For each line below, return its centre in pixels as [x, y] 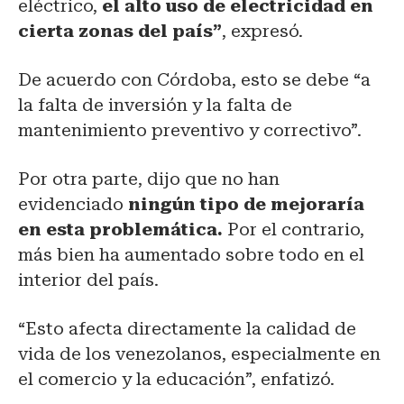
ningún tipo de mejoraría [246, 204]
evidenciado [73, 204]
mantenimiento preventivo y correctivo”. [190, 130]
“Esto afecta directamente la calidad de [187, 328]
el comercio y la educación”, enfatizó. [176, 379]
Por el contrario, [294, 229]
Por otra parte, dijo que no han [149, 179]
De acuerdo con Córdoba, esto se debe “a [194, 79]
